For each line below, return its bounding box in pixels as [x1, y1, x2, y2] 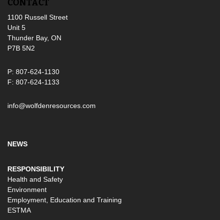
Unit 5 [7, 24, 26, 32]
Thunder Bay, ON [7, 34, 61, 42]
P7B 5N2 [7, 44, 35, 53]
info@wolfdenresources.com [7, 102, 96, 110]
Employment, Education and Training [7, 196, 122, 204]
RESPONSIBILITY [7, 165, 64, 173]
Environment [7, 186, 47, 194]
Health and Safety [7, 175, 63, 184]
